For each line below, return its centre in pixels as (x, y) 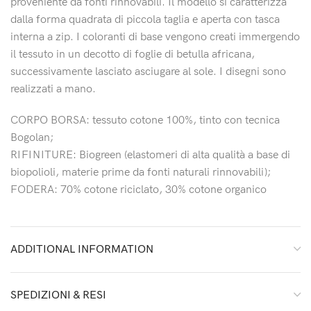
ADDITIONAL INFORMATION (82, 250)
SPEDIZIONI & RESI (58, 296)
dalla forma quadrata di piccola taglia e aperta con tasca (145, 20)
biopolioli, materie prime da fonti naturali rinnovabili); (141, 173)
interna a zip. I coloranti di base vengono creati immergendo (155, 37)
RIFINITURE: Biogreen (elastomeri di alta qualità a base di (150, 155)
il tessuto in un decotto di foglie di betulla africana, (133, 55)
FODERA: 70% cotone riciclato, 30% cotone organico (138, 190)
